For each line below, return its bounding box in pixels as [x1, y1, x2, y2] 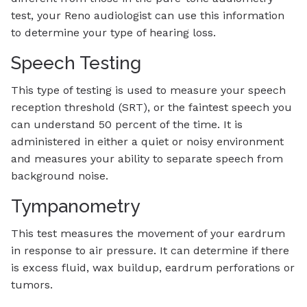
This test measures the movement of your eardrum [11, 226, 285, 240]
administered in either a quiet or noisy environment [11, 134, 284, 148]
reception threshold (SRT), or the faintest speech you [11, 100, 292, 114]
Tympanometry [11, 195, 140, 217]
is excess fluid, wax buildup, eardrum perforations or [11, 260, 295, 274]
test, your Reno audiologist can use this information [11, 9, 284, 23]
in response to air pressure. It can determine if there [11, 243, 289, 257]
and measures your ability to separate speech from [11, 151, 283, 165]
